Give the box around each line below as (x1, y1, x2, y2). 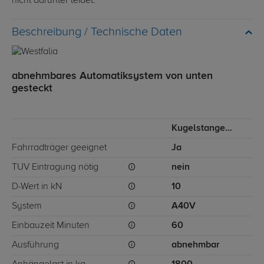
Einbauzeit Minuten (12, 221, 90, 231)
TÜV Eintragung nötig (12, 163, 98, 173)
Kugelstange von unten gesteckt (225, 124, 233, 134)
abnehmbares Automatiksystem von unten (12, 71, 213, 82)
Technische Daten (91, 26, 182, 39)
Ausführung (12, 240, 59, 250)
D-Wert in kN (12, 182, 62, 192)
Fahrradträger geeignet (12, 143, 107, 153)
